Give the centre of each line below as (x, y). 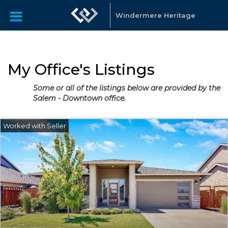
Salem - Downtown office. (79, 98)
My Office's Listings (81, 69)
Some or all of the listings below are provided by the (127, 88)
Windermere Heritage (155, 15)
